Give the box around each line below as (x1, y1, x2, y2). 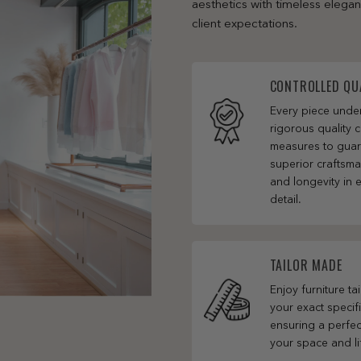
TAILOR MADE (269, 255, 342, 275)
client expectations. (192, 18, 297, 31)
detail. (269, 193, 305, 205)
